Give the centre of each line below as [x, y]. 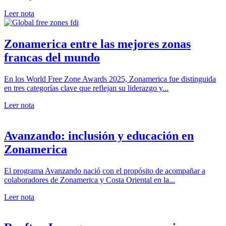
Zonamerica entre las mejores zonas [97, 44]
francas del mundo [52, 58]
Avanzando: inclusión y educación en [99, 136]
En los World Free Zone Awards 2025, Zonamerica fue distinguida [110, 79]
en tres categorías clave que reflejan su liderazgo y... [86, 88]
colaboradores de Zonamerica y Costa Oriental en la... [90, 180]
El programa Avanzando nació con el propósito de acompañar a [105, 171]
